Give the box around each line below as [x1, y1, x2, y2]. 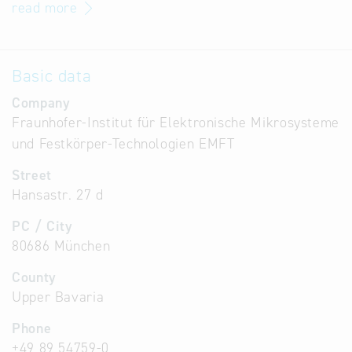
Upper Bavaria [12, 288, 104, 306]
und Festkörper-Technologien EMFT [12, 134, 235, 153]
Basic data [12, 64, 92, 87]
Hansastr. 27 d [12, 185, 104, 204]
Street [12, 166, 52, 185]
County [12, 268, 57, 287]
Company [12, 93, 71, 112]
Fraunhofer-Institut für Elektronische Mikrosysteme [12, 113, 340, 132]
